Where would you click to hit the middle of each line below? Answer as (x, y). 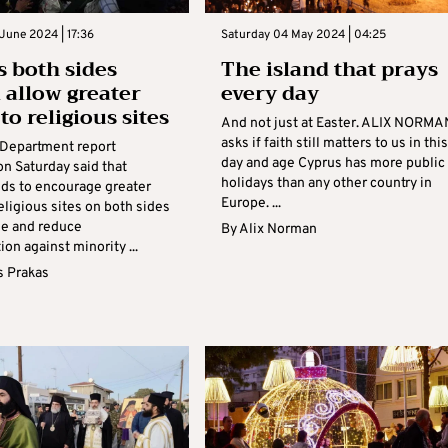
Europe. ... (250, 203)
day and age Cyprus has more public (332, 163)
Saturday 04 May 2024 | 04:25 (303, 34)
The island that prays (329, 69)
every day (269, 93)
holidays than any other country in (326, 183)
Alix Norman (277, 229)
